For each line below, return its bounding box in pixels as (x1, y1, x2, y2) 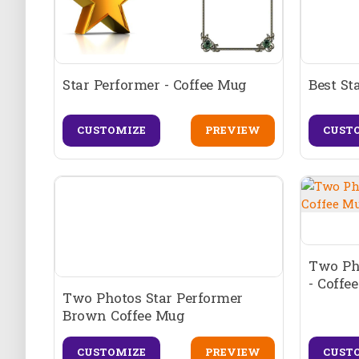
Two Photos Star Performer (63, 288, 243, 307)
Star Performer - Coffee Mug (63, 75, 247, 94)
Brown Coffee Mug (63, 305, 184, 325)
